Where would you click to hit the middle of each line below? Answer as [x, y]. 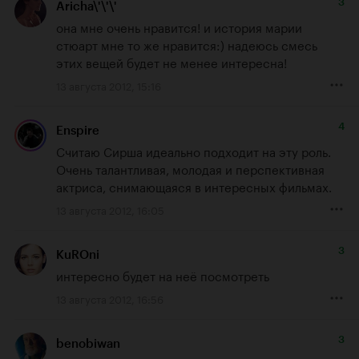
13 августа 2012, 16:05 [110, 209]
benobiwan [88, 344]
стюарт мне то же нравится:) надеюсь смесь [187, 44]
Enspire [78, 130]
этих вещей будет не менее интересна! [171, 61]
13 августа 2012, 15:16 [109, 85]
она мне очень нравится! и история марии [179, 26]
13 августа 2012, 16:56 [110, 298]
